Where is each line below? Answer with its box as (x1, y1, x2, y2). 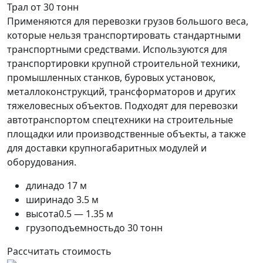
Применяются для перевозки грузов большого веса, (7, 15, 248, 28)
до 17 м (53, 179, 87, 193)
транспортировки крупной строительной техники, (7, 57, 240, 70)
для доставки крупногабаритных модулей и (7, 141, 207, 155)
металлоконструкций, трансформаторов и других (7, 85, 235, 99)
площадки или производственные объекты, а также (7, 127, 246, 141)
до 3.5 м (63, 193, 99, 207)
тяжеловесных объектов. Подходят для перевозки (7, 99, 238, 113)
